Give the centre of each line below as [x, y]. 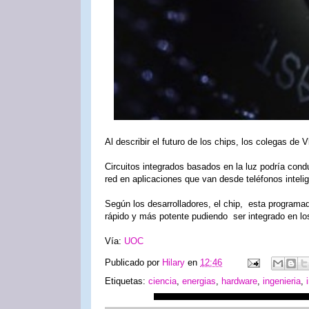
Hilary [173, 263]
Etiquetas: [127, 281]
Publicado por [133, 263]
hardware [239, 281]
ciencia [162, 281]
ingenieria [282, 281]
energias [199, 281]
